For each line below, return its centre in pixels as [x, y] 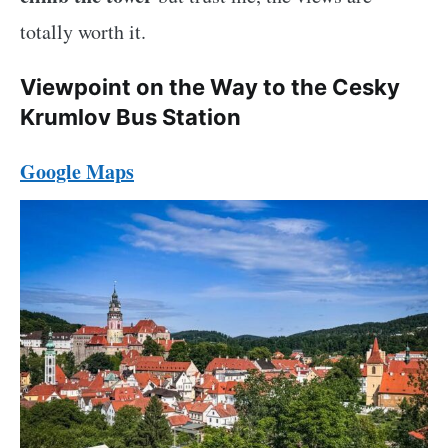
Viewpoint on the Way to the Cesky [210, 87]
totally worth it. [83, 32]
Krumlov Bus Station [130, 117]
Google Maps [77, 172]
